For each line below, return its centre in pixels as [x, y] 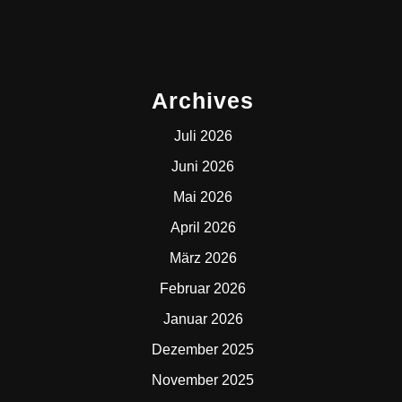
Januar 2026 [203, 319]
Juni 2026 [203, 166]
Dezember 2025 [203, 350]
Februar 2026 [203, 288]
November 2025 [203, 380]
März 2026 [203, 258]
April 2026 [203, 227]
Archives [203, 100]
